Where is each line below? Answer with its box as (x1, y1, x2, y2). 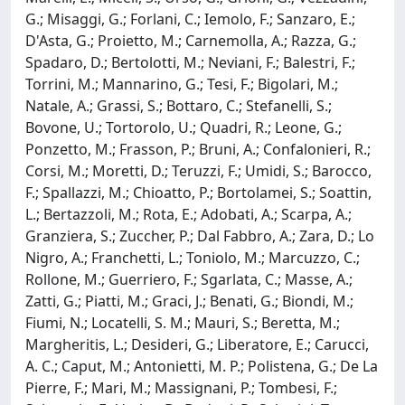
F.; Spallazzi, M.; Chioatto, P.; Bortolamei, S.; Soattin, (25, 182, 372, 202)
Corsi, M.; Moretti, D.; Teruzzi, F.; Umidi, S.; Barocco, (25, 160, 372, 181)
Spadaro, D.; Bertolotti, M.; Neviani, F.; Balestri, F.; (25, 52, 355, 72)
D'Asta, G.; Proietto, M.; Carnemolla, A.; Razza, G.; (25, 30, 356, 51)
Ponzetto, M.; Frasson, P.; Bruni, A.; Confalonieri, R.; (25, 138, 371, 159)
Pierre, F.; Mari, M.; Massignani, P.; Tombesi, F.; (25, 377, 337, 398)
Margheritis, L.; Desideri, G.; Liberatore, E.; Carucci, (25, 334, 369, 354)
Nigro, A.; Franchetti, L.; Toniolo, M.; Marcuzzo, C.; (25, 247, 360, 268)
